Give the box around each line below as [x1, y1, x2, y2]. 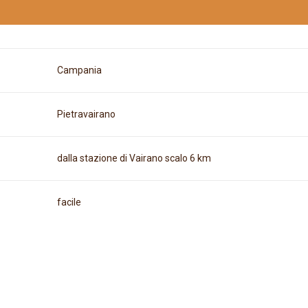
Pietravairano [56, 109, 115, 120]
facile [56, 197, 81, 208]
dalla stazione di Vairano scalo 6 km [56, 153, 211, 164]
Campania [56, 65, 102, 76]
